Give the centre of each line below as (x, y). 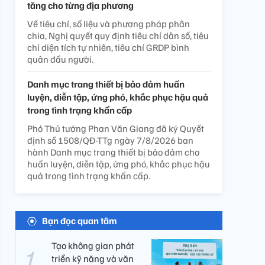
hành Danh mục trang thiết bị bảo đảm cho (113, 152)
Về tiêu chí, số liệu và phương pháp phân (109, 24)
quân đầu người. (60, 59)
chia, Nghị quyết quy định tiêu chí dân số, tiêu (118, 35)
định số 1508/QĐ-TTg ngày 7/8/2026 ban (110, 140)
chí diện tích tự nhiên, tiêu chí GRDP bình (108, 47)
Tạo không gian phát (93, 245)
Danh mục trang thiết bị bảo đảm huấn (106, 84)
